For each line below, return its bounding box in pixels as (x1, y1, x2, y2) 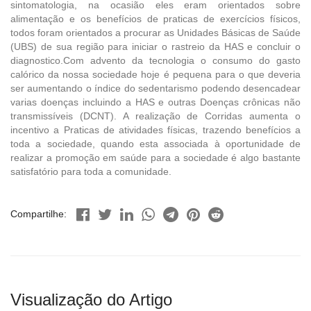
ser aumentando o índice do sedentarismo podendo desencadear (10, 82, 301, 94)
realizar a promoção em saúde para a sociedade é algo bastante (10, 151, 301, 163)
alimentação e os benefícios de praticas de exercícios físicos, (10, 12, 301, 24)
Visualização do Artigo (10, 289, 172, 309)
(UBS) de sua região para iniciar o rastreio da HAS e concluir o (10, 40, 301, 52)
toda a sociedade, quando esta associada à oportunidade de (10, 137, 301, 149)
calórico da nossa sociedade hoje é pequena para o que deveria (10, 68, 301, 80)
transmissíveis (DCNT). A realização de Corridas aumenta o (10, 110, 301, 121)
